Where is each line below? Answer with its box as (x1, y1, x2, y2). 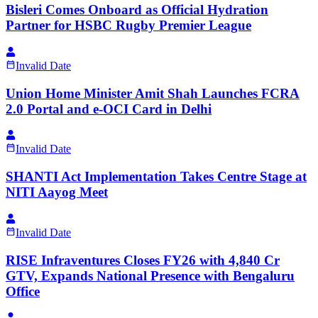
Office (6, 283, 40, 299)
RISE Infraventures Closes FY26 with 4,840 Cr (6, 252, 280, 268)
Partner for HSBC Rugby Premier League (6, 18, 251, 33)
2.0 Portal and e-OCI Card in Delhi (6, 101, 212, 116)
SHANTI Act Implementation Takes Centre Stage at (6, 169, 307, 185)
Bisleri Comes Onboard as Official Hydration (6, 2, 268, 18)
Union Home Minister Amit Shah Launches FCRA (6, 85, 300, 101)
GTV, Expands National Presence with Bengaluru (6, 268, 295, 283)
